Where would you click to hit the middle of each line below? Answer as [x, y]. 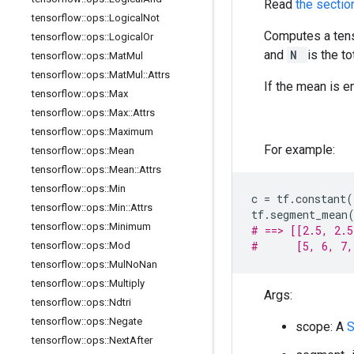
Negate [126, 321]
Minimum [130, 226]
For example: [299, 150]
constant [321, 199]
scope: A [321, 327]
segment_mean [309, 215]
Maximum [131, 132]
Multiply [127, 283]
